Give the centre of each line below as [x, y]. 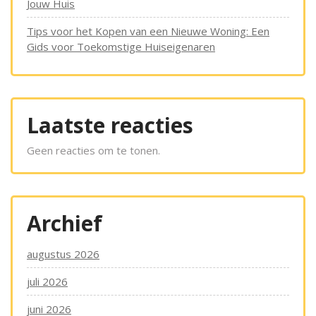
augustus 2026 [63, 254]
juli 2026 [47, 281]
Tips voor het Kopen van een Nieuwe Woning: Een [148, 31]
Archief [65, 223]
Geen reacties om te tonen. [93, 150]
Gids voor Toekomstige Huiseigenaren [121, 47]
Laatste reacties [110, 125]
